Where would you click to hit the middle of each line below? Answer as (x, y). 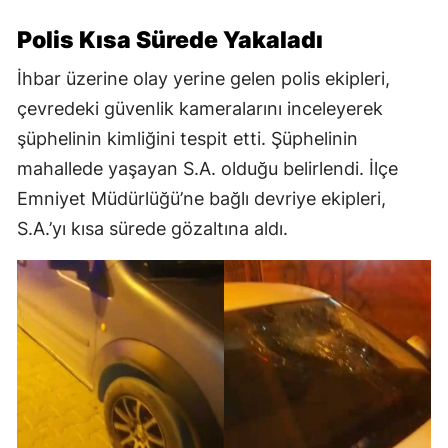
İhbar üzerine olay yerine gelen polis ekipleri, (203, 79)
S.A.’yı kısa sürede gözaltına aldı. (152, 229)
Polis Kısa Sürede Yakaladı (170, 40)
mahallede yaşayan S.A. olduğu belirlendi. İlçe (207, 169)
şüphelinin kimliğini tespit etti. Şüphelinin (187, 139)
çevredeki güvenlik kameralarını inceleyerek (200, 109)
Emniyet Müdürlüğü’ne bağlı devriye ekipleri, (201, 199)
